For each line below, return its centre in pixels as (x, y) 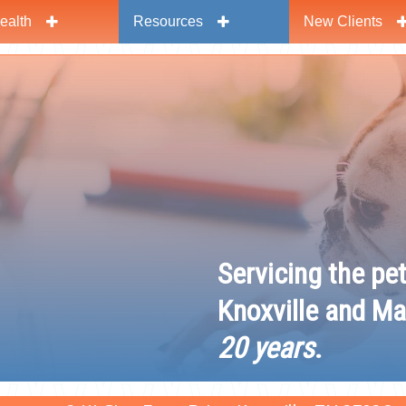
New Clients (343, 21)
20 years (266, 348)
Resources (169, 21)
